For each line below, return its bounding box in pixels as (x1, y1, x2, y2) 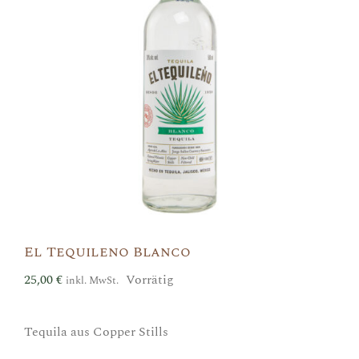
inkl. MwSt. (66, 272, 119, 288)
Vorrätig (126, 269, 174, 289)
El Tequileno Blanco (24, 240, 191, 263)
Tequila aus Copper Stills (24, 321, 168, 341)
